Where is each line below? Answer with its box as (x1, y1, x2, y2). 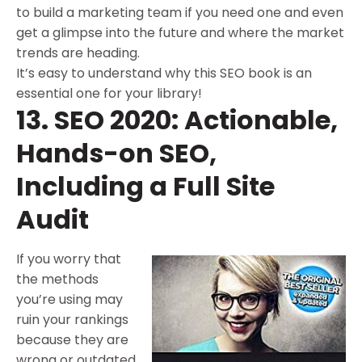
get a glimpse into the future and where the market (16, 23, 344, 43)
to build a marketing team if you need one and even (16, 3, 343, 23)
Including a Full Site (16, 168, 275, 205)
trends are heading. (16, 44, 140, 63)
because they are (16, 330, 128, 350)
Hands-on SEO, (16, 135, 217, 172)
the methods (16, 270, 99, 289)
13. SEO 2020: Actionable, (16, 102, 338, 139)
